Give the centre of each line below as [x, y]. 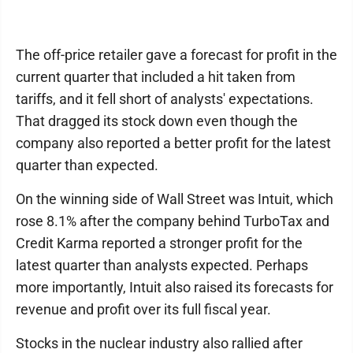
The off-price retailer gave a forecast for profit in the [176, 55]
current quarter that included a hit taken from [156, 77]
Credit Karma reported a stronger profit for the [159, 243]
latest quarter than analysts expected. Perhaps [162, 266]
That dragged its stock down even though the [157, 121]
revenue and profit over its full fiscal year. [143, 310]
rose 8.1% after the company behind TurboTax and [173, 221]
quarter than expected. [87, 165]
